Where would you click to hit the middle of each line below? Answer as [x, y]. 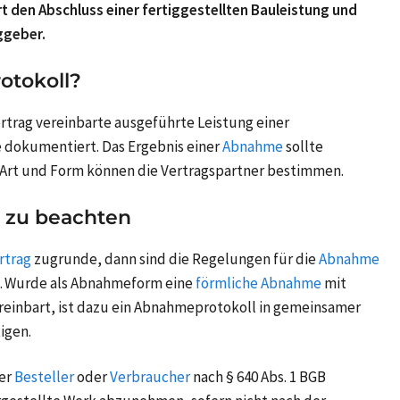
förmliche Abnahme [258, 283]
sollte [304, 146]
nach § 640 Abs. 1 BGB [259, 377]
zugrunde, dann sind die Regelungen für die [175, 259]
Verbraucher [150, 377]
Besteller [44, 377]
